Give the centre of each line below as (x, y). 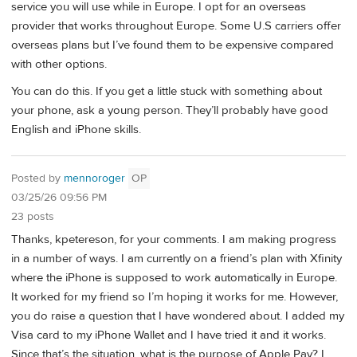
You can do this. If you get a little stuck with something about (167, 91)
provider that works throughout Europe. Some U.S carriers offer (176, 26)
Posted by (37, 179)
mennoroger (94, 179)
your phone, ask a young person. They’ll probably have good (170, 110)
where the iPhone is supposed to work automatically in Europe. (174, 278)
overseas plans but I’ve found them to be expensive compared (173, 45)
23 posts (33, 217)
